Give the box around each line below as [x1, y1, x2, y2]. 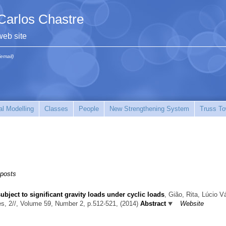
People [79, 105, 99, 112]
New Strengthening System [109, 105, 189, 112]
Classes [44, 105, 68, 112]
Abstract [140, 199, 166, 207]
